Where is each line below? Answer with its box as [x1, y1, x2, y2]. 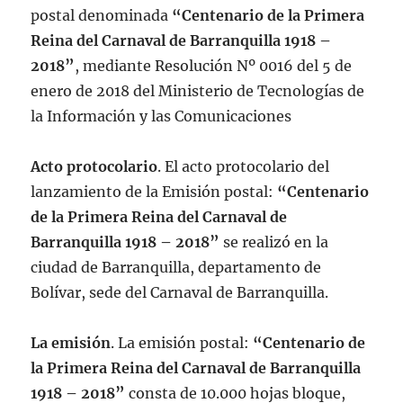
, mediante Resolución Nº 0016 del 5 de [75, 56, 353, 75]
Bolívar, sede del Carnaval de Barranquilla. [31, 282, 329, 301]
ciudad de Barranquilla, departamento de [31, 257, 322, 276]
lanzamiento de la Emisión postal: [31, 182, 278, 201]
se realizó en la [223, 232, 329, 251]
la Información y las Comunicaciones [31, 106, 292, 125]
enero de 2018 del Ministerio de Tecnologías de [31, 81, 365, 100]
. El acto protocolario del [157, 157, 330, 175]
